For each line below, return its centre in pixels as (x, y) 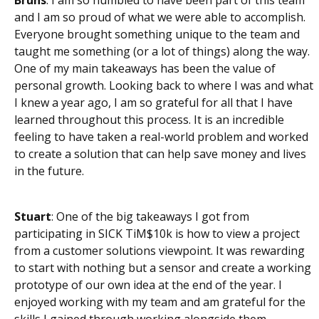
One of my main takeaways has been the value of (145, 68)
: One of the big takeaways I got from (150, 216)
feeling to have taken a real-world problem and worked (161, 136)
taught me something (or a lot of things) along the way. (162, 51)
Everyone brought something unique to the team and (157, 34)
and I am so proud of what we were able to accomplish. (160, 17)
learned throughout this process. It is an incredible (149, 119)
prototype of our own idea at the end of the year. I (148, 284)
